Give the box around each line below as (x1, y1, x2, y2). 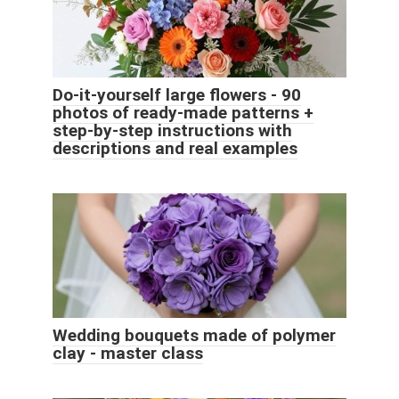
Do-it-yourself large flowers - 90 (53, 84, 301, 105)
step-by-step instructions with (53, 119, 292, 141)
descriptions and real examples (53, 137, 297, 159)
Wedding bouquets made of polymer (53, 324, 336, 346)
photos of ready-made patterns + (53, 102, 313, 123)
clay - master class (53, 342, 203, 363)
